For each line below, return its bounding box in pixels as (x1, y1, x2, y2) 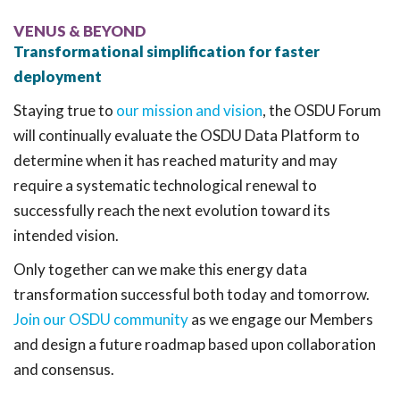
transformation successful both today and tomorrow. (13, 285, 370, 304)
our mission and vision (116, 101, 262, 121)
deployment (13, 67, 102, 87)
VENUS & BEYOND (13, 21, 146, 41)
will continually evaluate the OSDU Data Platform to (13, 126, 360, 146)
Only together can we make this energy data (13, 260, 307, 279)
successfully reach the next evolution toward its (13, 201, 330, 221)
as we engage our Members (188, 310, 373, 329)
